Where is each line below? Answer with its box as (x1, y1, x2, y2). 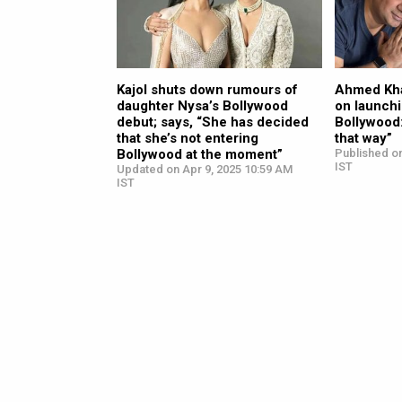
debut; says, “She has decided (117, 114, 309, 131)
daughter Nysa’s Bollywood (117, 98, 288, 115)
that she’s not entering (117, 130, 258, 147)
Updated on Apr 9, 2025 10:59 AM (117, 162, 293, 177)
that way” (335, 130, 393, 147)
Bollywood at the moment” (117, 146, 283, 163)
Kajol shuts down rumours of (117, 82, 298, 99)
